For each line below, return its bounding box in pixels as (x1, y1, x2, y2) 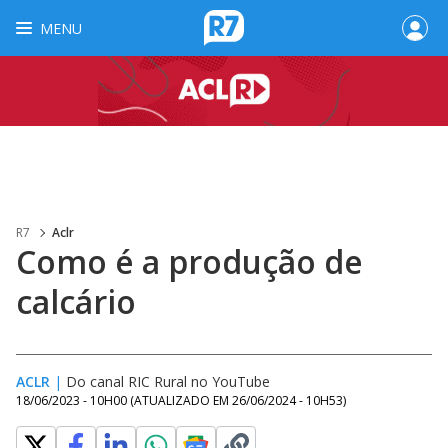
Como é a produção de (16, 240, 363, 283)
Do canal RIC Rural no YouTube (66, 372, 270, 391)
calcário (16, 280, 136, 323)
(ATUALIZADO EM (130, 392, 232, 409)
